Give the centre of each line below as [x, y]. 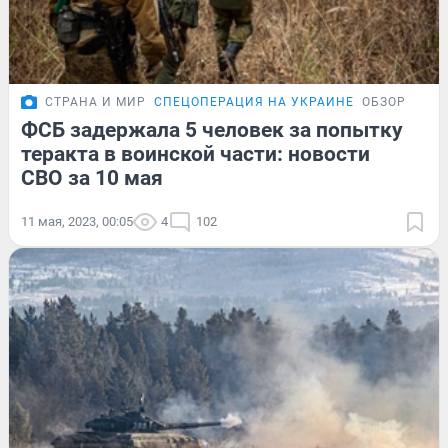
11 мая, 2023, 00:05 [77, 222]
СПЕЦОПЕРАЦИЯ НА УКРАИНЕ [254, 102]
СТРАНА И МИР [95, 102]
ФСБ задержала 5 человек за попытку [212, 130]
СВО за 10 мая [92, 178]
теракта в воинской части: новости [195, 154]
